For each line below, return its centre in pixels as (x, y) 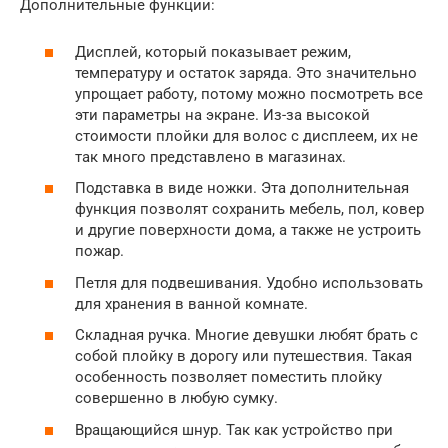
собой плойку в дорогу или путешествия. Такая (243, 356)
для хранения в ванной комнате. (191, 303)
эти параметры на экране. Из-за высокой (222, 114)
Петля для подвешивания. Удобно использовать (249, 282)
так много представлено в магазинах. (210, 156)
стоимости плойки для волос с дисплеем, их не (246, 135)
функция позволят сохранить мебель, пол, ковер (249, 209)
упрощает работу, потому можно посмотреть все (249, 93)
